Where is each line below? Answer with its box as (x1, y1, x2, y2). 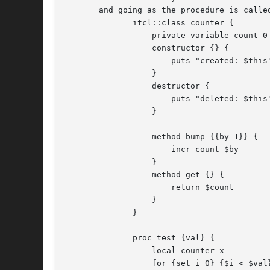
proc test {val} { (65, 233, 104, 243)
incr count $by (65, 145, 142, 154)
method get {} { (65, 170, 142, 180)
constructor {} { (65, 43, 142, 53)
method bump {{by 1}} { (65, 132, 142, 142)
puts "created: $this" (65, 56, 142, 66)
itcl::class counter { (65, 18, 104, 28)
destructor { (65, 81, 142, 91)
